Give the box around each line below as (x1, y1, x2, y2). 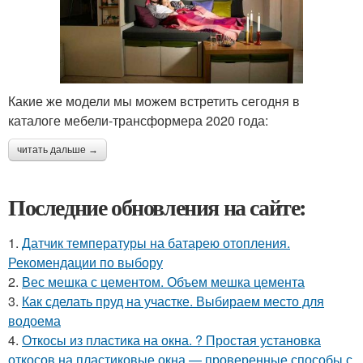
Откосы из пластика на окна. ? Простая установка (22, 331, 321, 350)
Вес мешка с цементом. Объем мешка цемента (22, 272, 305, 292)
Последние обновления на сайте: (8, 190, 306, 224)
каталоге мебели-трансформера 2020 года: (8, 111, 268, 130)
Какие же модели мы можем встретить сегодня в (8, 92, 300, 111)
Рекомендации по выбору (8, 253, 163, 272)
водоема (8, 311, 61, 331)
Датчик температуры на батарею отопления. (22, 233, 290, 253)
